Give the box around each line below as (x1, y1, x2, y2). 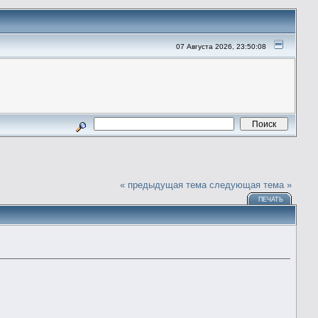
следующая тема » (209, 179, 292, 190)
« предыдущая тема (120, 179, 207, 190)
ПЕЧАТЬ (258, 195, 284, 203)
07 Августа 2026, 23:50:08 (176, 43, 267, 50)
